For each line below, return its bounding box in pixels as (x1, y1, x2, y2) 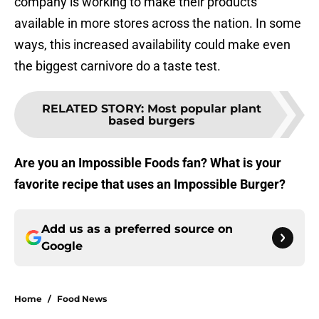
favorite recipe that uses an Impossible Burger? (14, 177, 286, 192)
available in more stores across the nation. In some (14, 16, 301, 31)
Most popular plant (147, 102, 261, 116)
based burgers (108, 114, 195, 128)
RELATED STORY (42, 102, 141, 116)
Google (41, 239, 83, 253)
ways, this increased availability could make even (14, 37, 291, 53)
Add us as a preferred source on (41, 222, 233, 236)
